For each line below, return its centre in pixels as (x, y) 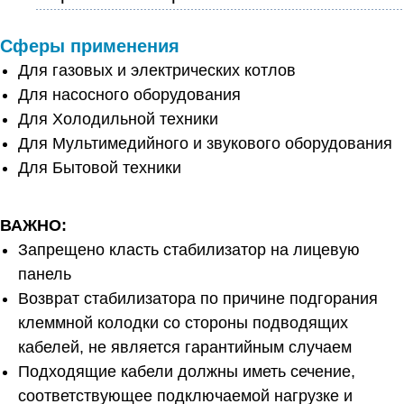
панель (45, 274)
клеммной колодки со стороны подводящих (183, 322)
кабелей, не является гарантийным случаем (185, 347)
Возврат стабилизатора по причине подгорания (198, 298)
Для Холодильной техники (118, 119)
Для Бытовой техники (100, 167)
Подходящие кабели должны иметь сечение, (187, 371)
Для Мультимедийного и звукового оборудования (205, 143)
